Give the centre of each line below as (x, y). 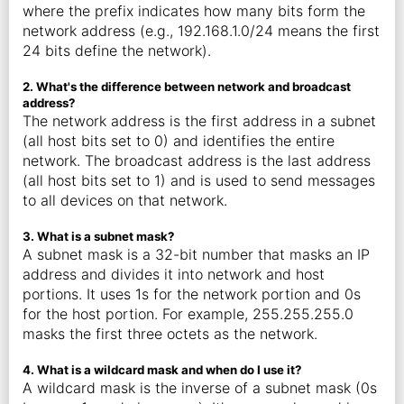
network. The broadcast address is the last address (197, 161)
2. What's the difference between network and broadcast (187, 87)
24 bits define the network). (117, 50)
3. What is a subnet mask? (98, 236)
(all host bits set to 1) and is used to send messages (199, 180)
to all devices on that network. (125, 200)
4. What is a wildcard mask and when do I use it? (162, 370)
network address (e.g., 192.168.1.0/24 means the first (201, 31)
